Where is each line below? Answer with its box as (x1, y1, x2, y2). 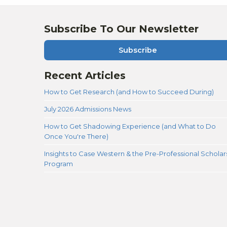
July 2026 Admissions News (44, 105, 131, 113)
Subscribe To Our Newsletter (44, 22, 199, 35)
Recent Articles (44, 69, 126, 82)
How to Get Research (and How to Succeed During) (44, 88, 214, 96)
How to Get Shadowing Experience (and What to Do (44, 122, 216, 130)
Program (44, 159, 73, 168)
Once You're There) (44, 132, 108, 140)
